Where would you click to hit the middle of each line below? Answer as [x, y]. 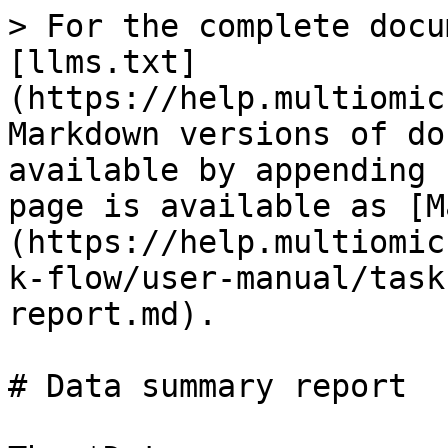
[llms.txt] [103, 62]
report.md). [112, 314]
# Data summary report [207, 386]
